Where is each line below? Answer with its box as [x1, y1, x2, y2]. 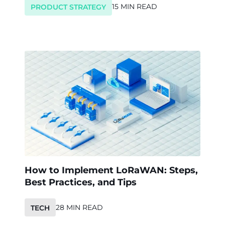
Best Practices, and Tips [25, 176, 137, 188]
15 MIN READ [112, 2, 157, 11]
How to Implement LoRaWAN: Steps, [25, 164, 198, 176]
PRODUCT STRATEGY [31, 2, 106, 12]
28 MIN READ [56, 202, 103, 212]
